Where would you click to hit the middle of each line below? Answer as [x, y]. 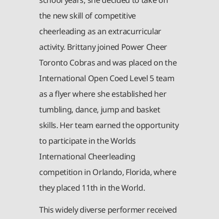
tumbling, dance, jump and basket [100, 109]
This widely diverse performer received [108, 210]
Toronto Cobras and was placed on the [108, 62]
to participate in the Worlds [88, 141]
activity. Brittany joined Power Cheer [103, 47]
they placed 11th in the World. [92, 187]
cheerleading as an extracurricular [100, 31]
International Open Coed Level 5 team [107, 78]
